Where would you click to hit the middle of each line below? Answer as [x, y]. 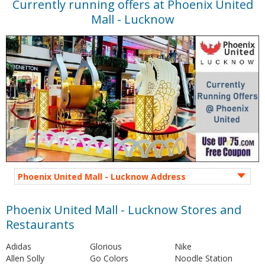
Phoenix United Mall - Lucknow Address [102, 177]
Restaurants [40, 224]
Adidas [19, 246]
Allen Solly [25, 258]
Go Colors [109, 258]
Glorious [106, 246]
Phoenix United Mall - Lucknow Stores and [124, 210]
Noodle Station [203, 258]
